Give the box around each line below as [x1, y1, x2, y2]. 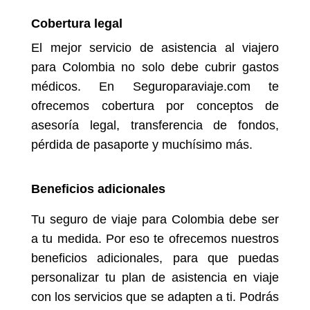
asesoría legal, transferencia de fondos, [31, 118, 279, 132]
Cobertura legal [31, 17, 122, 30]
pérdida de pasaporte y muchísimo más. [31, 138, 253, 152]
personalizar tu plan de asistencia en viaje [31, 271, 279, 284]
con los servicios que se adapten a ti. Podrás [31, 290, 279, 304]
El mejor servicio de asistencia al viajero [31, 41, 279, 55]
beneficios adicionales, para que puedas [31, 251, 279, 265]
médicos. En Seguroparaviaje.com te [31, 80, 279, 93]
